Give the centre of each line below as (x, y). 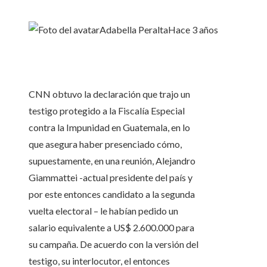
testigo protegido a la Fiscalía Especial (107, 111)
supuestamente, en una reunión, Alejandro (112, 161)
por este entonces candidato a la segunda (112, 194)
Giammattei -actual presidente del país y (111, 178)
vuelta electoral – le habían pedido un (103, 211)
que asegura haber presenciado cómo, (105, 144)
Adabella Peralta (134, 30)
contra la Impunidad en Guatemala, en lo (109, 128)
